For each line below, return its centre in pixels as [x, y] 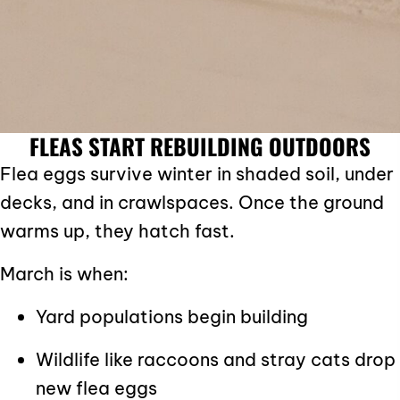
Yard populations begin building [172, 316]
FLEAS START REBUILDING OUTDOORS [200, 146]
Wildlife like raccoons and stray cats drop [216, 359]
